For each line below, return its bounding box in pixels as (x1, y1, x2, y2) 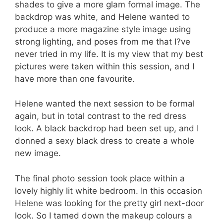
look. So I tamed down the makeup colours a (15, 210, 192, 221)
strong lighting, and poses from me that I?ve (15, 36, 190, 47)
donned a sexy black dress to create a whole (15, 136, 194, 146)
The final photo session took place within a (15, 173, 185, 183)
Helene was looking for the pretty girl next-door (15, 198, 204, 208)
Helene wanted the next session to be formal (15, 99, 195, 109)
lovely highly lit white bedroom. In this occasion (15, 185, 202, 196)
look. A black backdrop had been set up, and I (15, 123, 199, 133)
